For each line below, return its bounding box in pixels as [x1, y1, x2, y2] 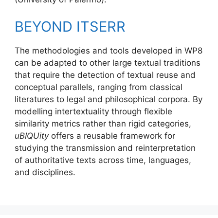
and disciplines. [15, 167, 75, 177]
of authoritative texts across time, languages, [15, 155, 191, 165]
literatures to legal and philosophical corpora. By [15, 94, 202, 104]
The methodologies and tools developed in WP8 [15, 45, 202, 55]
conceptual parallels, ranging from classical [15, 82, 182, 92]
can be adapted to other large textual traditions [15, 57, 200, 68]
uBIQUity [15, 130, 49, 141]
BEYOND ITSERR [15, 18, 126, 35]
